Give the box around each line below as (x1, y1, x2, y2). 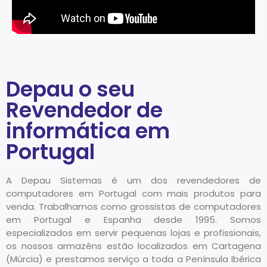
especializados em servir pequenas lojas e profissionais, (6, 226, 261, 240)
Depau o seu (6, 74, 135, 104)
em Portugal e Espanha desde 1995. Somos (6, 213, 261, 226)
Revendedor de (6, 95, 163, 125)
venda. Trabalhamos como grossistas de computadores (6, 200, 261, 213)
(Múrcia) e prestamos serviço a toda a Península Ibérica (6, 253, 261, 266)
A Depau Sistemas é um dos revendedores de (6, 174, 261, 187)
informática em (6, 116, 170, 146)
